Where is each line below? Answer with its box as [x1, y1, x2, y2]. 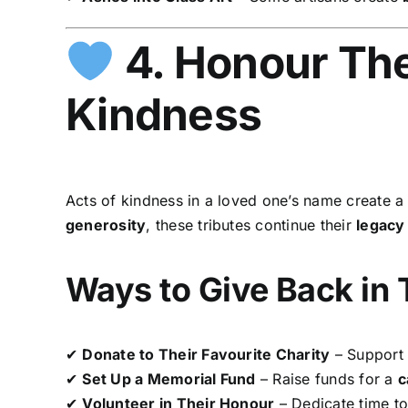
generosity [65, 216, 147, 235]
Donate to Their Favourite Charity [82, 345, 331, 364]
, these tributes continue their [146, 216, 357, 235]
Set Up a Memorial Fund [82, 370, 256, 389]
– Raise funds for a [255, 370, 398, 389]
